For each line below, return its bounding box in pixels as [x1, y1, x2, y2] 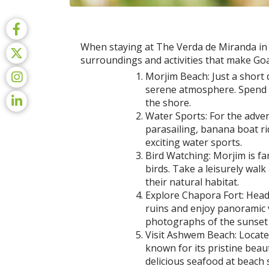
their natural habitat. [145, 175, 239, 189]
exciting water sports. [145, 136, 242, 150]
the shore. [145, 96, 191, 110]
